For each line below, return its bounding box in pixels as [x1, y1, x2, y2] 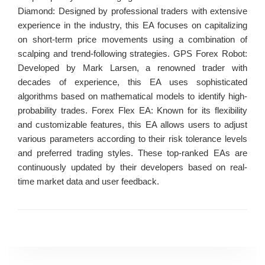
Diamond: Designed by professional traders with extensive [18, 6, 247, 17]
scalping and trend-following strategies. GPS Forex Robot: [18, 49, 247, 59]
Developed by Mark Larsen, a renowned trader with [18, 63, 247, 73]
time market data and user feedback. [18, 176, 159, 187]
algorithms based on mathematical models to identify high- [18, 91, 247, 102]
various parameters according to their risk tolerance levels [18, 134, 247, 144]
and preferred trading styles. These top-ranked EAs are [18, 148, 247, 159]
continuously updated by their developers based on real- [18, 162, 247, 173]
